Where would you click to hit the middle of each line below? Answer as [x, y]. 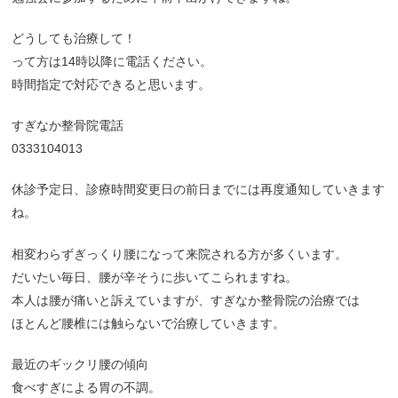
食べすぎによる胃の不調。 [87, 388]
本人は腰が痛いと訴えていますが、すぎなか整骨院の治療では [186, 300]
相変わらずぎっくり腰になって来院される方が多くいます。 [180, 254]
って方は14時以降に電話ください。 [112, 61]
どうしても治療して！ [74, 38]
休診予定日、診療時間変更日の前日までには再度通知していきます [199, 190]
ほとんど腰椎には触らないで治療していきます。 [149, 323]
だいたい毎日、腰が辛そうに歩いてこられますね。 [155, 277]
